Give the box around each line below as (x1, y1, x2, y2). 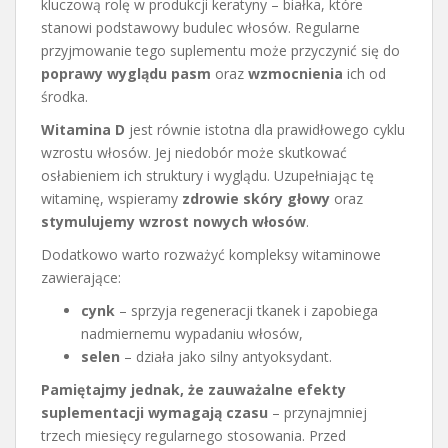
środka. (41, 86, 88, 106)
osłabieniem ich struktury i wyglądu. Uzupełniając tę (41, 165, 374, 185)
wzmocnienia (248, 63, 343, 83)
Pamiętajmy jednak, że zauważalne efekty (41, 379, 346, 399)
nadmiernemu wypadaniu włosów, (81, 323, 303, 343)
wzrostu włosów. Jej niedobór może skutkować (41, 142, 347, 162)
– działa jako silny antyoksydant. (120, 346, 332, 366)
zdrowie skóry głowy (182, 188, 330, 208)
